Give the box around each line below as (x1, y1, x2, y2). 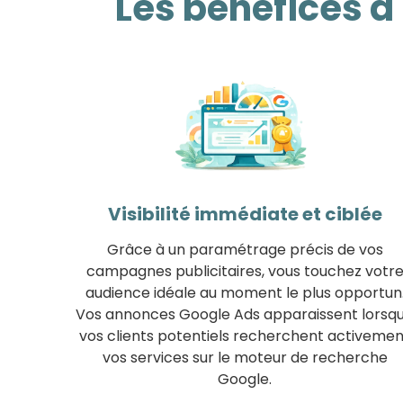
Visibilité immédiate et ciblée (107, 201, 382, 227)
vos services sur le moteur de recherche (102, 346, 388, 368)
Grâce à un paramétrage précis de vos (106, 238, 383, 260)
